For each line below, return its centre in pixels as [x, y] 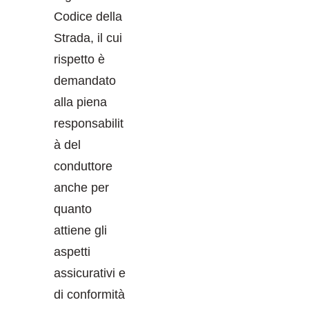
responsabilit [89, 123]
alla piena [80, 102]
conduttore [83, 166]
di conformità [89, 294]
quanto [73, 209]
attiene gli [80, 230]
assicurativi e [90, 273]
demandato [85, 80]
